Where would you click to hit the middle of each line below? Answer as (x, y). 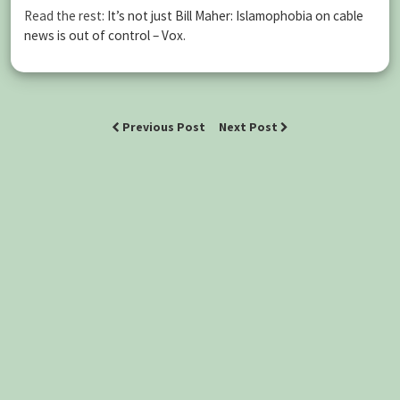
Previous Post (164, 127)
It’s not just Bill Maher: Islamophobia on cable (235, 15)
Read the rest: (66, 15)
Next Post (250, 127)
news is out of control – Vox (104, 35)
